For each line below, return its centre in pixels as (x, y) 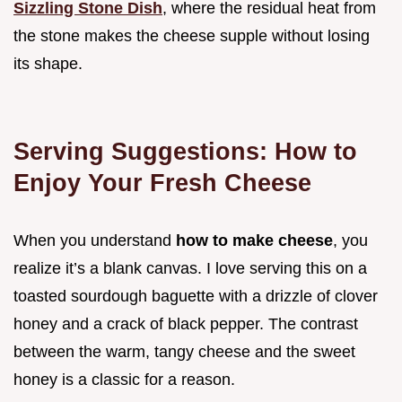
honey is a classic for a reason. (124, 379)
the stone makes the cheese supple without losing (192, 35)
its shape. (48, 63)
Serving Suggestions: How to (185, 151)
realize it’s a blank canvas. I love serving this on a (190, 268)
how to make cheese (254, 240)
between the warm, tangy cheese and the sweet (184, 351)
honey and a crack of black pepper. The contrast (186, 323)
